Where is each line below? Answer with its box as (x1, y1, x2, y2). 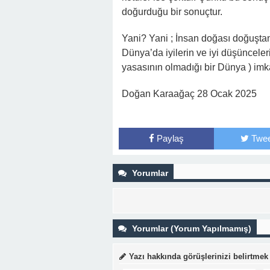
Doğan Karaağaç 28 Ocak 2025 (122, 89, 257, 99)
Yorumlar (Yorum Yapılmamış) (130, 224, 251, 233)
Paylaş (156, 133, 184, 143)
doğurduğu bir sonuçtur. (122, 7, 222, 17)
